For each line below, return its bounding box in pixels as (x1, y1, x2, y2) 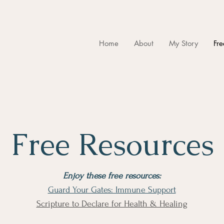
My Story (169, 38, 198, 48)
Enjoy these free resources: (62, 171, 161, 180)
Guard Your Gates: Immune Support (47, 185, 176, 194)
